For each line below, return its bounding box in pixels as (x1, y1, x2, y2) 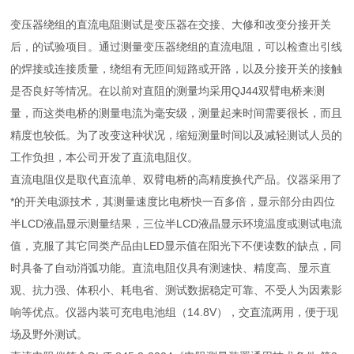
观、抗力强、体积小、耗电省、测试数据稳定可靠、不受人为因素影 (10, 283, 343, 296)
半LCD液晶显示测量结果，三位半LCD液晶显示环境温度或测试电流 (10, 217, 343, 230)
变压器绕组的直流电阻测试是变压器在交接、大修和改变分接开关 (10, 17, 332, 31)
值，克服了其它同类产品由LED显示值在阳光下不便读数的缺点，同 (10, 239, 342, 252)
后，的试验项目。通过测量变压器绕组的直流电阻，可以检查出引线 (10, 40, 343, 53)
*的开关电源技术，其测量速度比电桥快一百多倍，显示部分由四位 (10, 194, 336, 208)
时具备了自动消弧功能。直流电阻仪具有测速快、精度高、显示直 (10, 261, 332, 274)
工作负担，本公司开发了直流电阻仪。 (10, 150, 199, 164)
